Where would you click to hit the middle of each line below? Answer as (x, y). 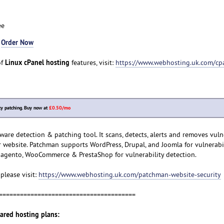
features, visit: (92, 63)
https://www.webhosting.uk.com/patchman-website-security (129, 175)
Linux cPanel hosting (37, 62)
